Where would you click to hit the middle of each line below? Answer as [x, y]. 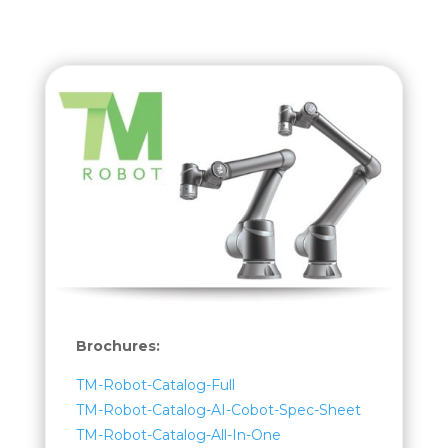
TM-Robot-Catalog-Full [155, 384]
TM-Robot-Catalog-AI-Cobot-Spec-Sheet [218, 409]
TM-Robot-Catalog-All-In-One [178, 434]
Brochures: [117, 345]
